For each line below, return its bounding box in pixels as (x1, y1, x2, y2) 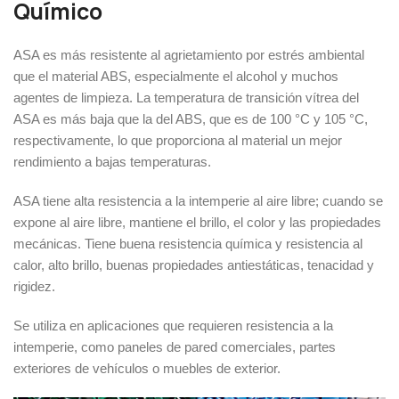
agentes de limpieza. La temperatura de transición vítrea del (13, 90, 359, 106)
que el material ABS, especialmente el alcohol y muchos (13, 69, 338, 85)
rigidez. (13, 279, 55, 295)
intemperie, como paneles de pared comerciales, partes (13, 339, 336, 355)
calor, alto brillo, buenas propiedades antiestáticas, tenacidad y (13, 257, 374, 273)
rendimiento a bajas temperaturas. (13, 154, 211, 170)
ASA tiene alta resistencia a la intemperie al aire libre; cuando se (13, 193, 383, 209)
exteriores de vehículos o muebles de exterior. (13, 361, 281, 377)
